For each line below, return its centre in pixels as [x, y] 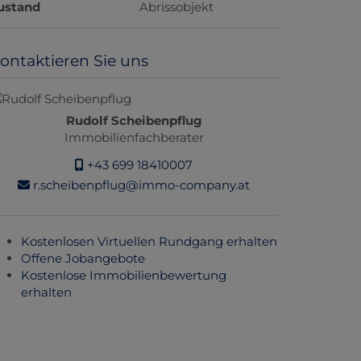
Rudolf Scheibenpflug [134, 120]
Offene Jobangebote [83, 258]
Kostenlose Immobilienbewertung [124, 275]
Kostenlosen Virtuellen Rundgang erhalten [149, 241]
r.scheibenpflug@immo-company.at [140, 185]
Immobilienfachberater [134, 137]
